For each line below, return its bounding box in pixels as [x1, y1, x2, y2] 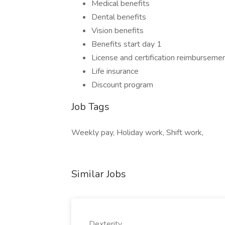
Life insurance [91, 66, 139, 77]
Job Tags [71, 100, 109, 114]
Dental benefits [91, 12, 146, 23]
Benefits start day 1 [91, 39, 162, 50]
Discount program [91, 79, 153, 90]
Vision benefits [91, 25, 144, 36]
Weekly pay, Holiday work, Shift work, [71, 127, 203, 138]
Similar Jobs [71, 167, 126, 181]
